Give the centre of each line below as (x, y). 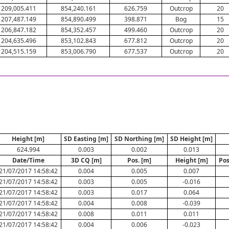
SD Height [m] (191, 139)
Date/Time (28, 160)
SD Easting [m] (86, 139)
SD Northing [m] (139, 139)
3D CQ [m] (86, 160)
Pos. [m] (139, 160)
